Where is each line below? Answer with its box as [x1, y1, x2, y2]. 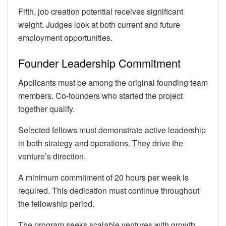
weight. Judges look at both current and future [18, 19, 180, 31]
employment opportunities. [18, 32, 112, 44]
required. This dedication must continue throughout [18, 184, 199, 196]
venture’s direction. [18, 150, 86, 162]
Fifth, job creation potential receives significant [18, 6, 183, 18]
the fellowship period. [18, 197, 94, 209]
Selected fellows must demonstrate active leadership [18, 124, 206, 136]
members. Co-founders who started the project [18, 89, 183, 101]
